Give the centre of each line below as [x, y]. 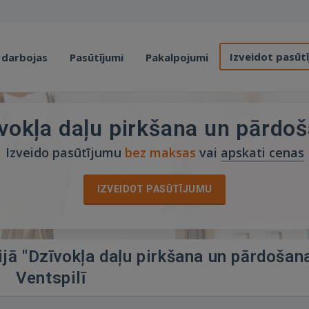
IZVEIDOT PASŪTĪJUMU [154, 189]
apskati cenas [262, 152]
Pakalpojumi [177, 57]
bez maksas [160, 152]
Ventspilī [51, 278]
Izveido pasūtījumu [65, 152]
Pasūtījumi [97, 57]
